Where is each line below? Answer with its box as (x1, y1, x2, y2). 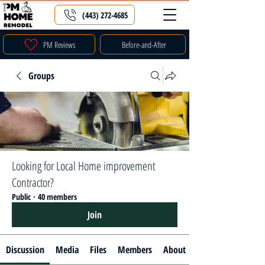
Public (12, 191, 31, 202)
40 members (38, 191, 77, 202)
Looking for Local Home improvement (12, 158, 155, 174)
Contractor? (12, 174, 54, 190)
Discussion (5, 243, 44, 256)
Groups (28, 69, 54, 82)
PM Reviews (43, 38, 75, 50)
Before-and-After (121, 38, 166, 50)
